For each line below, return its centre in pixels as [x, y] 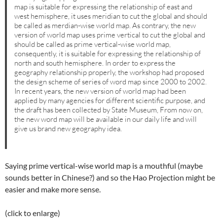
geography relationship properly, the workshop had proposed [110, 72]
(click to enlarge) [33, 213]
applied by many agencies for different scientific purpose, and [110, 100]
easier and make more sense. [53, 189]
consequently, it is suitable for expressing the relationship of [108, 53]
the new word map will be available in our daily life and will [106, 119]
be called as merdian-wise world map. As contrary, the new [105, 25]
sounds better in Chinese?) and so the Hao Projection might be [110, 178]
